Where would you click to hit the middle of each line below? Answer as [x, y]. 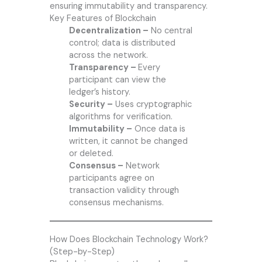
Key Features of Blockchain [103, 19]
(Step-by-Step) [82, 252]
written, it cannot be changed [128, 142]
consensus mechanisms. [116, 203]
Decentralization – [108, 31]
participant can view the [117, 80]
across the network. [108, 56]
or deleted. [91, 154]
